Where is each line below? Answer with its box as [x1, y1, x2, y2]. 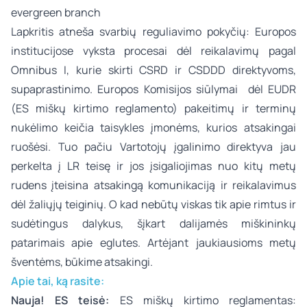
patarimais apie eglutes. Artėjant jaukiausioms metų [11, 235, 296, 250]
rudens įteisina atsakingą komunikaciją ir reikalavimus [11, 177, 296, 193]
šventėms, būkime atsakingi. [11, 254, 153, 269]
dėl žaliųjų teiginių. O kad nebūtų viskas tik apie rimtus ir [11, 197, 296, 212]
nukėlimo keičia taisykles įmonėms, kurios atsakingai [11, 120, 296, 135]
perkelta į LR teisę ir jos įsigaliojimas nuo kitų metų [11, 158, 296, 173]
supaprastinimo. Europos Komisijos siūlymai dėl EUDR [11, 82, 296, 97]
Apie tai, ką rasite [11, 273, 101, 288]
